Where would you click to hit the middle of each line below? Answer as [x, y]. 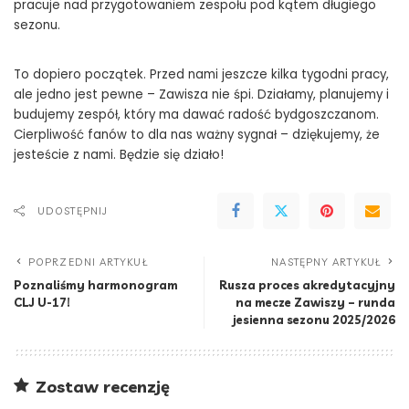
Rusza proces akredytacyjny [307, 284]
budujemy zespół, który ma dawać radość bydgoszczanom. [196, 114]
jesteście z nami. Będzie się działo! [119, 154]
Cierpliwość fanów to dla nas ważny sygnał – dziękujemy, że [197, 134]
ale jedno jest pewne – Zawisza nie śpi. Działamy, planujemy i [201, 94]
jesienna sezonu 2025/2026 [314, 319]
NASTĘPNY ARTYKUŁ [326, 262]
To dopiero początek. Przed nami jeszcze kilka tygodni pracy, [201, 74]
